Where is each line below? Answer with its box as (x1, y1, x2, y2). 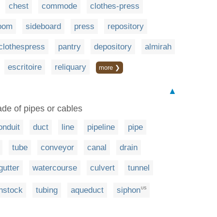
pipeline (87, 123, 115, 132)
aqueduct (71, 185, 104, 195)
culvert (90, 163, 115, 172)
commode (42, 1, 77, 11)
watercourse (32, 163, 77, 172)
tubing (36, 185, 58, 195)
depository (94, 42, 132, 51)
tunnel (128, 163, 150, 172)
